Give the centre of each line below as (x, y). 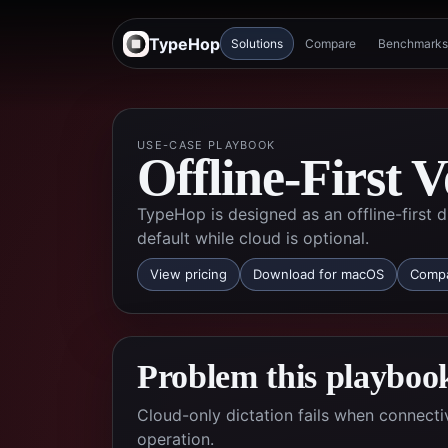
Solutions (257, 43)
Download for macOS (318, 274)
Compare (330, 43)
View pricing (188, 274)
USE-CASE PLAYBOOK (206, 145)
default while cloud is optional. (253, 238)
